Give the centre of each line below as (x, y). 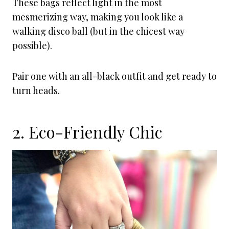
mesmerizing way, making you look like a (98, 17)
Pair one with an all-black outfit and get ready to (114, 76)
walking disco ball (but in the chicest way (98, 31)
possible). (33, 45)
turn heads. (36, 90)
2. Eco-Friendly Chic (87, 132)
